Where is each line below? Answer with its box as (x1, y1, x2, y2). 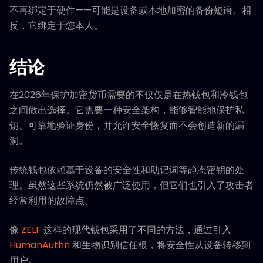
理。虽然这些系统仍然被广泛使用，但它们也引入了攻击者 (9, 178, 254, 193)
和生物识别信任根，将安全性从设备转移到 (70, 238, 251, 252)
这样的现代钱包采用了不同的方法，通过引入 (41, 223, 231, 237)
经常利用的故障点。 (9, 194, 94, 208)
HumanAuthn (9, 238, 70, 252)
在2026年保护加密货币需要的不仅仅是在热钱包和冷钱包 (9, 88, 248, 102)
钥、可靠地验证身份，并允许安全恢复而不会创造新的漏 (9, 119, 244, 133)
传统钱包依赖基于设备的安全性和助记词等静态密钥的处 (9, 163, 244, 177)
